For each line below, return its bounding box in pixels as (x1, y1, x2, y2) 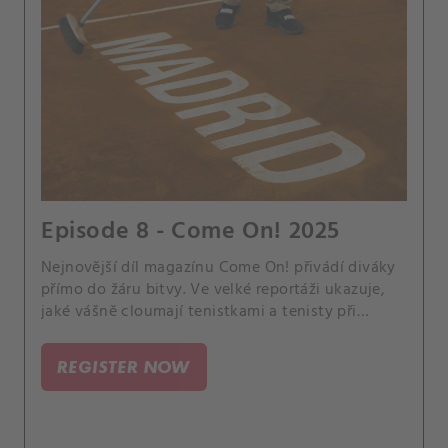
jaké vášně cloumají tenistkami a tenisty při (41, 299, 357, 325)
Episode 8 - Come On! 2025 (41, 213, 340, 251)
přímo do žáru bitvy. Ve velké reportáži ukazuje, (41, 277, 386, 303)
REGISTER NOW (57, 356, 191, 377)
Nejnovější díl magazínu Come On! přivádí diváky (41, 255, 396, 281)
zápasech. (41, 321, 112, 347)
